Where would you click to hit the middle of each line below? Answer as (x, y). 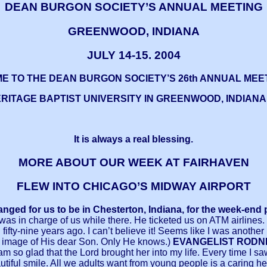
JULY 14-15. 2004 (133, 55)
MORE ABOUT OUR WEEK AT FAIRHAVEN (133, 162)
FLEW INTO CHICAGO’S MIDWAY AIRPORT (133, 187)
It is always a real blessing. (133, 139)
